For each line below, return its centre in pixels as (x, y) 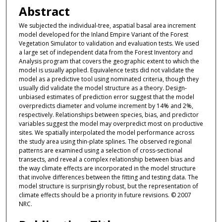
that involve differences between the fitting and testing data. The (108, 177)
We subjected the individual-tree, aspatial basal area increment (107, 26)
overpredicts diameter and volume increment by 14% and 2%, (106, 106)
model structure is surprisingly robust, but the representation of (108, 186)
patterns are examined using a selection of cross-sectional (100, 151)
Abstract (44, 11)
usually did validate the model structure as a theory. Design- (103, 88)
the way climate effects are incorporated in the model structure (107, 168)
